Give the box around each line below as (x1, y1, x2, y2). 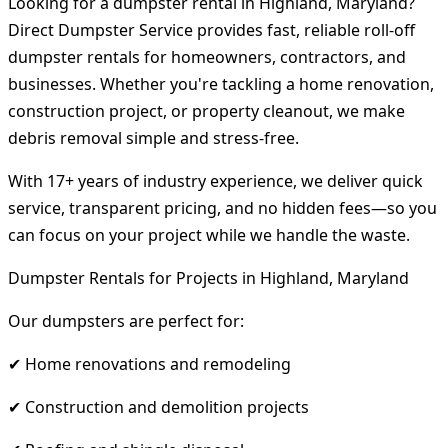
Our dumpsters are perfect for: (8, 309, 244, 332)
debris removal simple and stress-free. (8, 126, 299, 149)
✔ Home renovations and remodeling (8, 352, 291, 375)
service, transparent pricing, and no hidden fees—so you (8, 196, 437, 219)
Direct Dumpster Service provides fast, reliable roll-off (8, 18, 415, 41)
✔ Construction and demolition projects (8, 395, 309, 418)
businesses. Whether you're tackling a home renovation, (8, 72, 434, 95)
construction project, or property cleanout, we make (8, 99, 405, 122)
